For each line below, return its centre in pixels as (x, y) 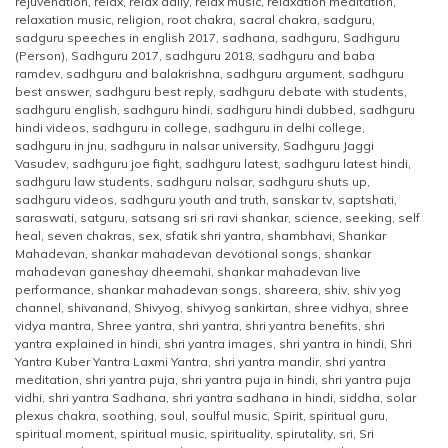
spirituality (240, 433)
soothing (128, 415)
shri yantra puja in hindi (248, 379)
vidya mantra (53, 325)
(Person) (40, 55)
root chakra (200, 19)
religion (139, 19)
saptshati (366, 199)
